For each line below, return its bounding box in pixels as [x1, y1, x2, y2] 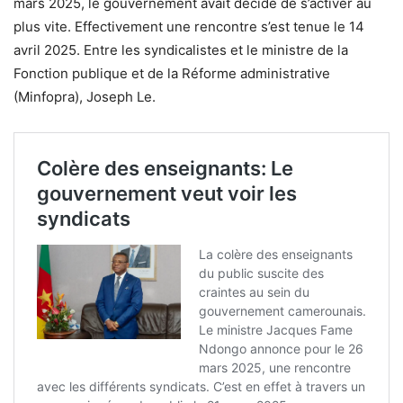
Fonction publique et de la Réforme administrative [13, 65, 330, 83]
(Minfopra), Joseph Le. [13, 88, 156, 106]
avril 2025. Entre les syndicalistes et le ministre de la [13, 41, 348, 59]
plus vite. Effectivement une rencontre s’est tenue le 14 [13, 18, 364, 36]
